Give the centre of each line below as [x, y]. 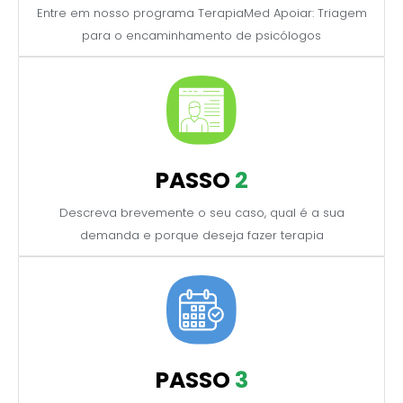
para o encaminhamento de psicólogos [201, 35]
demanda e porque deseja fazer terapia [201, 235]
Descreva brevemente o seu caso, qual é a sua [201, 212]
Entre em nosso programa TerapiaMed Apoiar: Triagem [201, 13]
